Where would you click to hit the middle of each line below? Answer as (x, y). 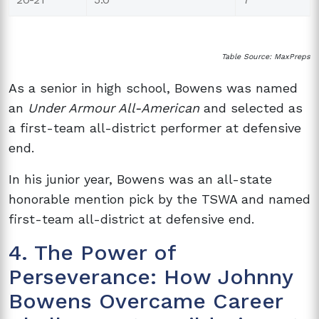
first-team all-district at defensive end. (131, 219)
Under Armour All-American (114, 108)
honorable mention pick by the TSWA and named (159, 199)
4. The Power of (92, 252)
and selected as (251, 108)
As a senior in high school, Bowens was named (153, 88)
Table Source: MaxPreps (266, 56)
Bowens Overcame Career (146, 300)
